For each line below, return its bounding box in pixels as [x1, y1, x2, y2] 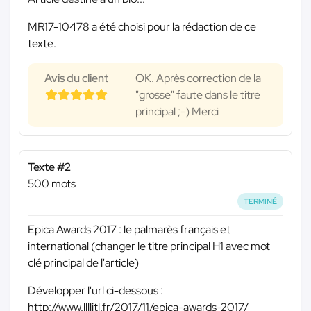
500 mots [28, 176, 76, 191]
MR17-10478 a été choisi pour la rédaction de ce [28, 19, 256, 34]
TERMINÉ [244, 196, 278, 206]
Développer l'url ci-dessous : [28, 283, 163, 299]
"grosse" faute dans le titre [135, 87, 260, 102]
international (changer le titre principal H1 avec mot [28, 239, 270, 254]
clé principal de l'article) [28, 255, 139, 271]
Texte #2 [28, 159, 71, 174]
